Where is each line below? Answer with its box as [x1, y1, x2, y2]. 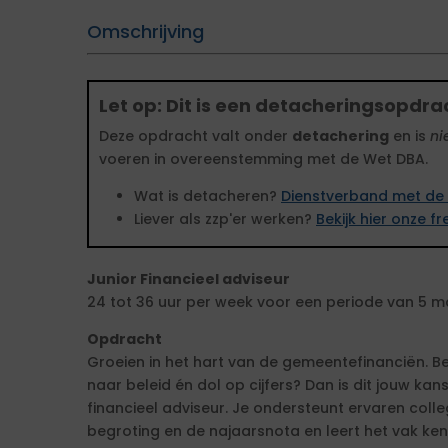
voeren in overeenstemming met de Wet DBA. [99, 149, 428, 169]
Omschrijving [87, 19, 204, 44]
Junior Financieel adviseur [87, 269, 290, 289]
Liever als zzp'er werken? [134, 209, 316, 229]
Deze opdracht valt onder [99, 126, 292, 146]
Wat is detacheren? [134, 186, 281, 206]
